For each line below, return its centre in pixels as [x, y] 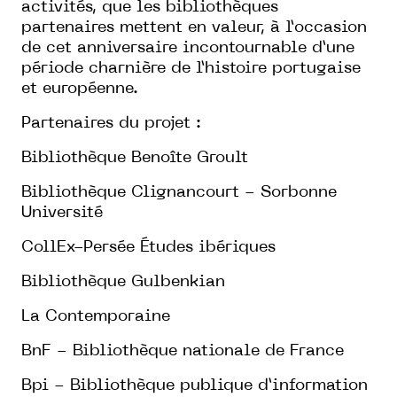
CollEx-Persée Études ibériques [148, 247]
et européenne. [80, 89]
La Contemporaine [96, 316]
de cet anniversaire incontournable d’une [188, 48]
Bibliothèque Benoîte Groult [135, 158]
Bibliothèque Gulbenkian [123, 282]
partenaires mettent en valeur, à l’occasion [194, 27]
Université [62, 213]
